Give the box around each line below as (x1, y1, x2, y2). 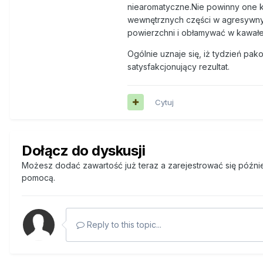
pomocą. (22, 172, 55, 183)
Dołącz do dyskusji (22, 141, 146, 159)
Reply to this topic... (85, 219, 161, 230)
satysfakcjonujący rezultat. (127, 61, 230, 72)
